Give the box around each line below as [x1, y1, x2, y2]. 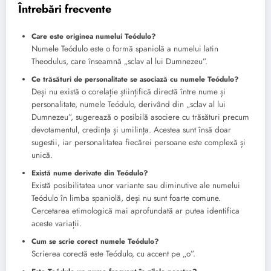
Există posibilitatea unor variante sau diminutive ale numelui [31, 180, 240, 192]
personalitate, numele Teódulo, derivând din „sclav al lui [31, 99, 226, 111]
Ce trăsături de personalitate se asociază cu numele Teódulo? [31, 74, 239, 85]
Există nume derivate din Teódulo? [31, 168, 148, 179]
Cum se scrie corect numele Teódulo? [31, 236, 159, 247]
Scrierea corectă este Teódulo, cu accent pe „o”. [31, 248, 195, 260]
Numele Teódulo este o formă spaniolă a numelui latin [31, 43, 218, 55]
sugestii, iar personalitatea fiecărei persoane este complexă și [31, 137, 246, 149]
